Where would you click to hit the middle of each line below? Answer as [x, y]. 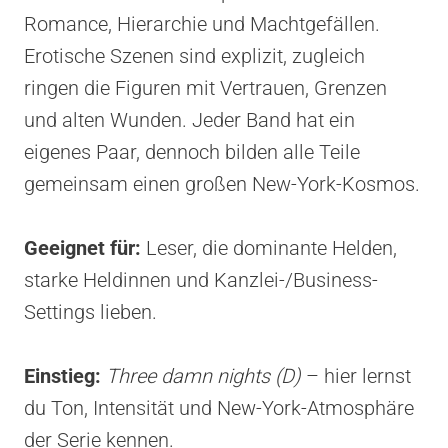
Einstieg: [62, 375]
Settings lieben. [90, 311]
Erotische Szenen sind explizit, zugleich [194, 55]
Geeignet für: [82, 247]
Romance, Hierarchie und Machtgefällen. [202, 23]
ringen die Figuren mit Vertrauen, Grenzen [205, 87]
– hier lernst [356, 375]
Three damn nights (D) [203, 375]
